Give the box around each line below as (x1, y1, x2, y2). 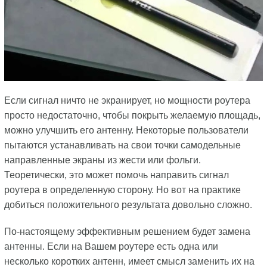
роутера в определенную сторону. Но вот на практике (4, 184, 241, 195)
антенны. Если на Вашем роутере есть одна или (4, 241, 218, 252)
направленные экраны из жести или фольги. (4, 154, 201, 165)
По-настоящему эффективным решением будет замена (4, 226, 250, 237)
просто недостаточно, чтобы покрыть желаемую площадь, (4, 110, 260, 120)
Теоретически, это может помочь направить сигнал (4, 169, 229, 180)
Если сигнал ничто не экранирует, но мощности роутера (4, 95, 250, 105)
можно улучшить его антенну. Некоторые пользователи (4, 125, 249, 135)
